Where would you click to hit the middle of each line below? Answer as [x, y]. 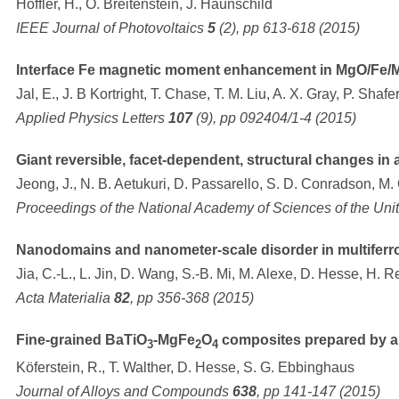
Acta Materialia [65, 298]
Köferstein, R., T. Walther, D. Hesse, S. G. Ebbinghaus [185, 367]
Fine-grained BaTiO [81, 340]
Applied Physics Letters [92, 118]
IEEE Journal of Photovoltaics [112, 28]
